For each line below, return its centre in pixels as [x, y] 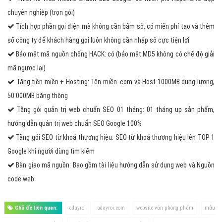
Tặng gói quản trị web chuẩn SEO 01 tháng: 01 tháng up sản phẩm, [114, 110]
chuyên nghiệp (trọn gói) [41, 12]
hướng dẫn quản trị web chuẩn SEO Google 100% [75, 123]
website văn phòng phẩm [165, 208]
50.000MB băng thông [38, 96]
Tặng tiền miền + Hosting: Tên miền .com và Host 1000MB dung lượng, [114, 82]
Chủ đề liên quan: [36, 208]
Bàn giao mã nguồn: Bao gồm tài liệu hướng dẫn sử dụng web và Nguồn [114, 165]
